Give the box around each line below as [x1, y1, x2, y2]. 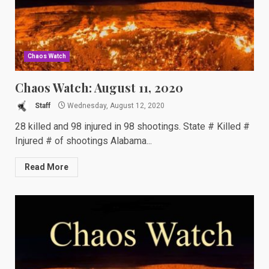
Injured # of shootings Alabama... [15, 135, 152, 147]
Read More [25, 162, 68, 172]
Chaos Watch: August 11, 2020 [15, 79, 183, 95]
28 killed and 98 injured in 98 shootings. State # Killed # [15, 121, 250, 132]
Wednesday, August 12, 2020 [65, 101, 165, 110]
